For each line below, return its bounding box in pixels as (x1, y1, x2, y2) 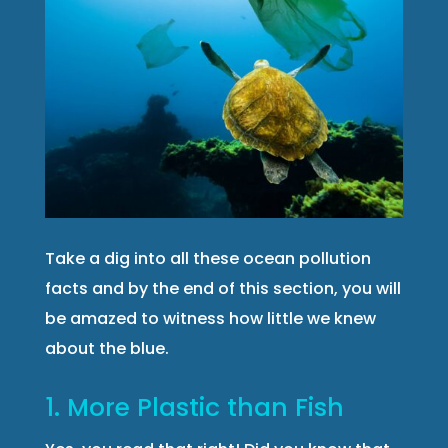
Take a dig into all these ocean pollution (44, 246, 371, 270)
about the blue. (44, 336, 169, 360)
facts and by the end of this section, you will (44, 276, 401, 300)
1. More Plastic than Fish (44, 389, 344, 425)
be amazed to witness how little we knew (44, 306, 376, 330)
